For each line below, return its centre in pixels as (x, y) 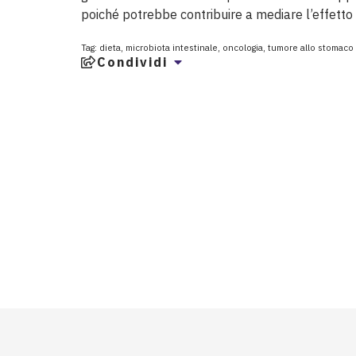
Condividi (132, 62)
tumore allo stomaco (311, 47)
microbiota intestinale (172, 47)
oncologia (243, 47)
